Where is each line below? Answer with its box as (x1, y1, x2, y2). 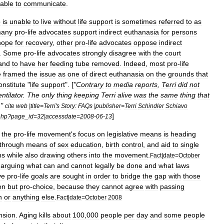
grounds (168, 70, 194, 78)
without (53, 17, 76, 25)
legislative (107, 130, 138, 138)
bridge (120, 172, 140, 180)
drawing (40, 151, 65, 159)
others (67, 151, 87, 159)
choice (32, 182, 53, 190)
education (70, 140, 101, 148)
